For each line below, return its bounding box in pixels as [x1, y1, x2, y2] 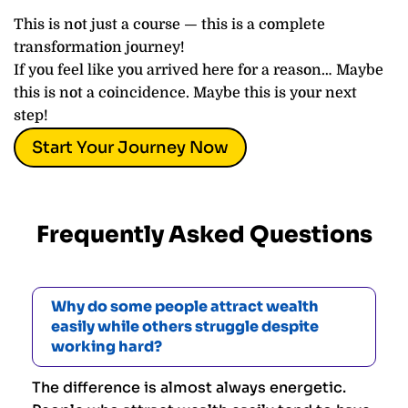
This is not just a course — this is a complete [14, 15, 325, 33]
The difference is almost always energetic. [32, 377, 346, 397]
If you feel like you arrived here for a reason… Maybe [14, 61, 383, 78]
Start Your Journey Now [32, 138, 229, 158]
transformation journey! [14, 38, 185, 56]
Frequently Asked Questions [36, 219, 372, 249]
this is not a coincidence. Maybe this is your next [14, 84, 357, 101]
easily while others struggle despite [51, 316, 319, 336]
